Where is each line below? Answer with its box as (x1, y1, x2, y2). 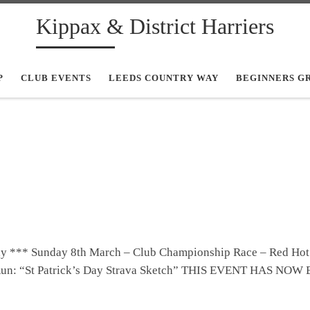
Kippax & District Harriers (36, 14, 274, 39)
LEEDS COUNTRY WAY (108, 72, 219, 83)
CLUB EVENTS (20, 72, 91, 83)
